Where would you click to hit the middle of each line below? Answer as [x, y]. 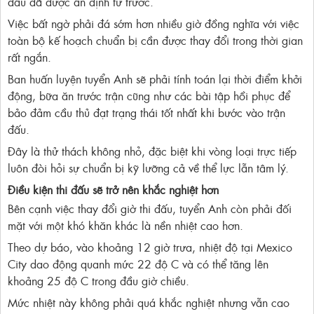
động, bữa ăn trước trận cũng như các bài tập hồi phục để [149, 96]
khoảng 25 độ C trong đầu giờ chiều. [98, 281]
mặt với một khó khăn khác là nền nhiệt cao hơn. [125, 225]
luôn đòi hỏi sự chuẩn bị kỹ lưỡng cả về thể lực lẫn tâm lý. [148, 168]
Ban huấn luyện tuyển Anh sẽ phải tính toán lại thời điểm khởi [155, 79]
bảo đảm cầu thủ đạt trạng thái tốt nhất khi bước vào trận [146, 112]
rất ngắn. [29, 57]
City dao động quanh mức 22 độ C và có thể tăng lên [138, 264]
